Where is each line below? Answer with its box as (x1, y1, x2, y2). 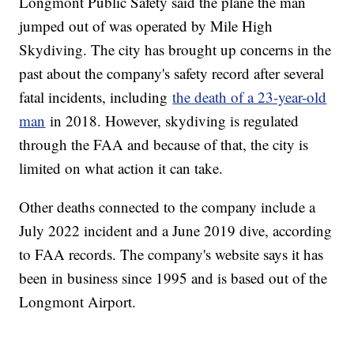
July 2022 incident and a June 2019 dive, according (19, 220, 333, 241)
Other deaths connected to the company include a (19, 197, 316, 217)
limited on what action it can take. (19, 158, 224, 179)
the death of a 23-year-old (172, 87, 327, 107)
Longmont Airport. (19, 292, 137, 312)
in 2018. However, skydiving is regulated (45, 111, 299, 131)
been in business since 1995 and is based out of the (19, 268, 328, 288)
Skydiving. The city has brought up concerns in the (19, 40, 332, 60)
